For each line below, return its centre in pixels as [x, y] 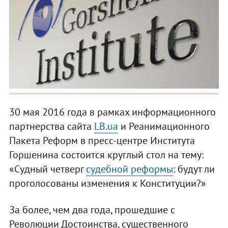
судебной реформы [129, 169]
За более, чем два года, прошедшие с [92, 210]
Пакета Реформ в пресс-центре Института [102, 141]
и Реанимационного [164, 126]
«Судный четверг [47, 169]
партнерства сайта [51, 126]
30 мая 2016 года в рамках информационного [112, 112]
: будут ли [194, 169]
